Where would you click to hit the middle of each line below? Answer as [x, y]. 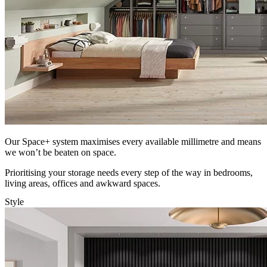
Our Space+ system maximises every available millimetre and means [133, 142]
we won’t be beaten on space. [60, 153]
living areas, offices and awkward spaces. [83, 184]
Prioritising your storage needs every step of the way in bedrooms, [129, 173]
